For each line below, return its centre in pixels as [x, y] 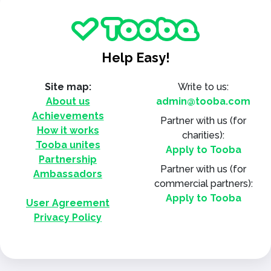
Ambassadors [68, 174]
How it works [68, 131]
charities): [203, 135]
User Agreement [68, 203]
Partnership [68, 160]
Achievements [68, 116]
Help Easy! [135, 58]
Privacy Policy [68, 218]
